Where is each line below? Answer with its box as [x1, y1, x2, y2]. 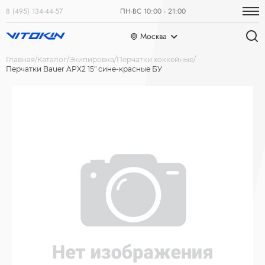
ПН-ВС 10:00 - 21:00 [119, 6, 186, 17]
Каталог [37, 55, 67, 64]
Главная [6, 55, 35, 64]
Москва [140, 30, 167, 42]
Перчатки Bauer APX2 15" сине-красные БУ [6, 64, 162, 73]
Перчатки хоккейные [117, 55, 193, 64]
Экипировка [69, 55, 114, 64]
